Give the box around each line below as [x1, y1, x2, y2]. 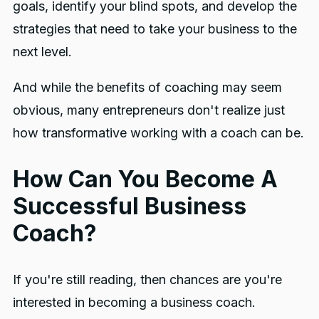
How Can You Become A [12, 164, 278, 193]
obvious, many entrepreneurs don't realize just [12, 102, 285, 117]
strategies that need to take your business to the [12, 21, 297, 36]
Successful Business [12, 192, 246, 220]
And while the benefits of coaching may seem [12, 79, 282, 95]
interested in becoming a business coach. [12, 294, 256, 310]
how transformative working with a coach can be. [12, 125, 304, 140]
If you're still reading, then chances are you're [12, 271, 282, 287]
